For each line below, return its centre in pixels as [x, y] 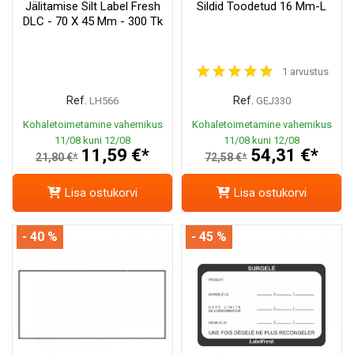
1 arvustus [305, 72]
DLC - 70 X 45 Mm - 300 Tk [92, 22]
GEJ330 [273, 101]
